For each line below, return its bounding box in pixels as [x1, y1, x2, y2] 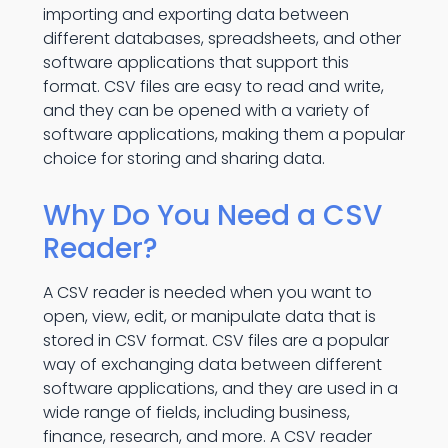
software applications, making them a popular [42, 123, 405, 146]
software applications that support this [42, 51, 349, 74]
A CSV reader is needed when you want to [42, 281, 372, 304]
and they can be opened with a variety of [42, 99, 370, 122]
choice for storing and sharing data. [42, 147, 325, 170]
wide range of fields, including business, [42, 401, 350, 424]
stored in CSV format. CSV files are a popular [42, 329, 389, 352]
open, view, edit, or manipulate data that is [42, 305, 376, 328]
